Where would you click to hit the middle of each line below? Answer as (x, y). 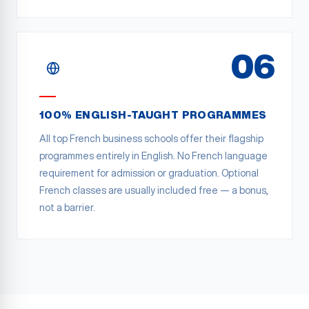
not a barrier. (67, 208)
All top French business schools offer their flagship (151, 139)
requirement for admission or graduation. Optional (149, 173)
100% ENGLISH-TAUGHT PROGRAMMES (153, 115)
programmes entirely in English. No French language (153, 156)
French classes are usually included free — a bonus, (154, 190)
